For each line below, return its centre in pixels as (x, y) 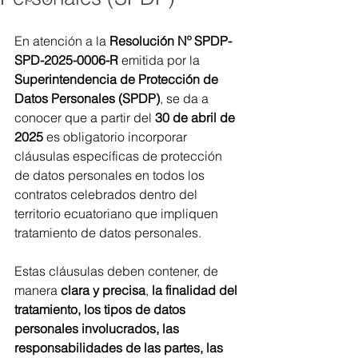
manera (38, 290)
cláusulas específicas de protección (120, 156)
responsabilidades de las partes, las (120, 348)
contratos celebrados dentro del (107, 194)
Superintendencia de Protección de (118, 79)
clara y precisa (103, 290)
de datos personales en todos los (111, 175)
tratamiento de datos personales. (108, 233)
